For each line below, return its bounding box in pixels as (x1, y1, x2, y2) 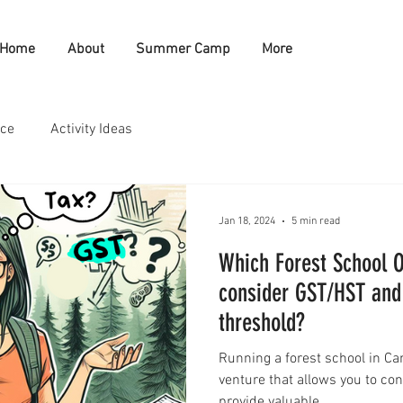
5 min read (291, 215, 340, 228)
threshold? (219, 308, 305, 338)
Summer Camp (136, 40, 230, 58)
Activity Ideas (50, 121, 132, 139)
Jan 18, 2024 (219, 215, 275, 228)
